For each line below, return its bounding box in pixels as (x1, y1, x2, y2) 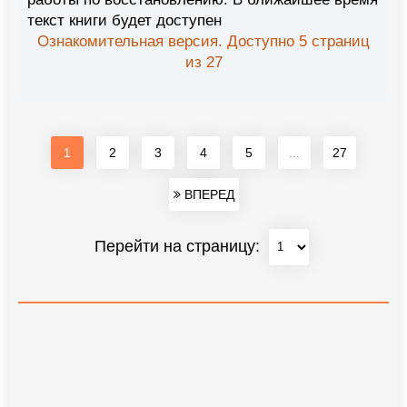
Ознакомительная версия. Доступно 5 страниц (37, 32, 370, 50)
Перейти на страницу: (94, 236, 264, 255)
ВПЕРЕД (180, 186, 234, 202)
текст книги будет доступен (27, 11, 222, 29)
